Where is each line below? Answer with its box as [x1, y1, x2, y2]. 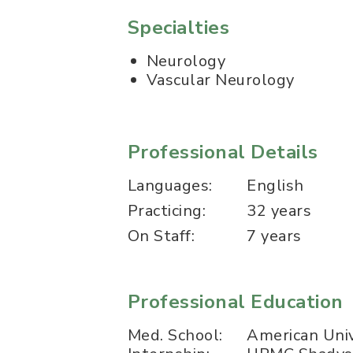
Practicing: [128, 200, 206, 221]
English [247, 175, 304, 196]
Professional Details [128, 139, 318, 165]
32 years [247, 200, 312, 221]
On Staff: [128, 225, 195, 247]
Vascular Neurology [147, 69, 295, 91]
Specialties [128, 15, 230, 40]
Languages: [128, 175, 213, 196]
